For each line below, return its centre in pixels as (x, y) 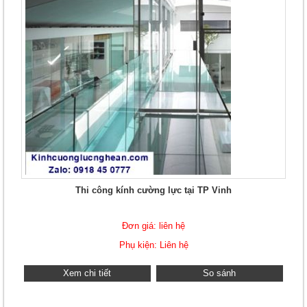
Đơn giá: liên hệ (153, 226)
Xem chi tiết (87, 273)
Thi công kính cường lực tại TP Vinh (153, 190)
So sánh (220, 273)
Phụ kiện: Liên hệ (153, 245)
